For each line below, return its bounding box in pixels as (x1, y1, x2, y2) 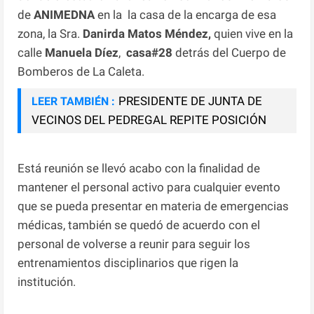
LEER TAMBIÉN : (32, 94, 116, 108)
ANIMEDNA (34, 7, 95, 22)
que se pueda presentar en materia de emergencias (18, 198, 289, 213)
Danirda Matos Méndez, (83, 26, 214, 41)
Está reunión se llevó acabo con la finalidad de (18, 161, 261, 175)
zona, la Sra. (18, 26, 83, 41)
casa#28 (126, 45, 173, 60)
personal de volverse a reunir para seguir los (18, 236, 251, 251)
